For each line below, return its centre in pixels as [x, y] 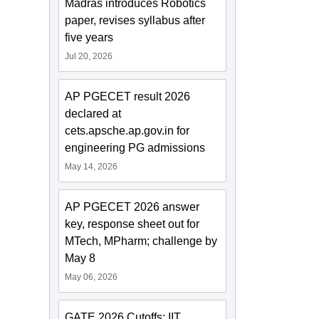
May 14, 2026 [91, 167]
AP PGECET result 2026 [128, 97]
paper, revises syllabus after [135, 21]
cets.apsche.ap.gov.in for [127, 131]
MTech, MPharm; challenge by [141, 241]
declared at [93, 114]
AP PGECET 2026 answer [132, 207]
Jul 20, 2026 [89, 57]
